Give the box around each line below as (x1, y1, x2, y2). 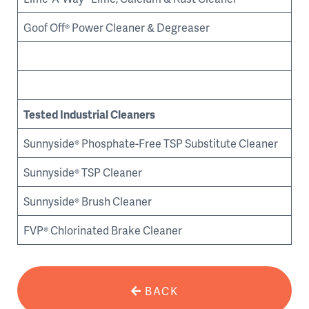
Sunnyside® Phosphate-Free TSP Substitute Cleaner (23, 135, 278, 151)
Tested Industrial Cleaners (23, 106, 155, 122)
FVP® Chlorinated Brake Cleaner (23, 222, 182, 238)
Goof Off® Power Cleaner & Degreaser (23, 19, 210, 35)
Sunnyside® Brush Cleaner (23, 193, 152, 209)
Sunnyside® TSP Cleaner (23, 164, 142, 180)
